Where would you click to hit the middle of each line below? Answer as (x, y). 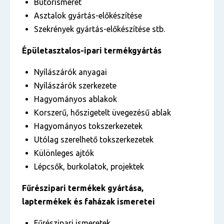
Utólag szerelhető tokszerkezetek (94, 139)
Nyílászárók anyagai (70, 72)
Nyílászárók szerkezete (75, 85)
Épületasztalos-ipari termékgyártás (92, 50)
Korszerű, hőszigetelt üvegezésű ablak (102, 112)
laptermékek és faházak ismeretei (88, 201)
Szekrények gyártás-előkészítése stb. (99, 29)
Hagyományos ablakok (75, 99)
